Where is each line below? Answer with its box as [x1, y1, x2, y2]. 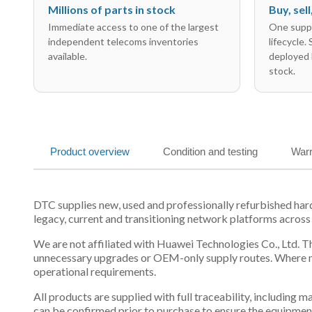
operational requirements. [33, 265, 156, 278]
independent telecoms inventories [48, 36, 198, 47]
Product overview [50, 146, 130, 157]
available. [48, 50, 87, 62]
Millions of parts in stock [48, 3, 175, 16]
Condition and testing [163, 146, 258, 157]
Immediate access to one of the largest [48, 21, 219, 33]
